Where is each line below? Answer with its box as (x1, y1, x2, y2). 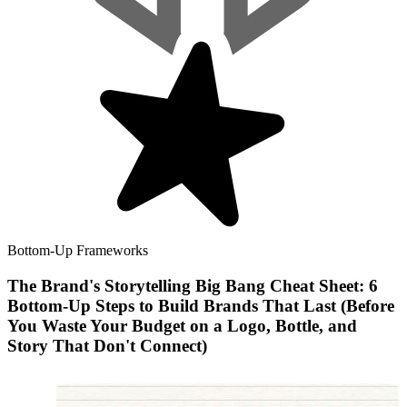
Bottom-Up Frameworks (7, 242, 148, 258)
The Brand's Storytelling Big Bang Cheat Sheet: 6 (7, 275, 378, 295)
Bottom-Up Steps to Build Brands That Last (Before (7, 295, 394, 315)
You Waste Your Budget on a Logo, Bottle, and (7, 315, 357, 335)
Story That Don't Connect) (7, 335, 207, 355)
